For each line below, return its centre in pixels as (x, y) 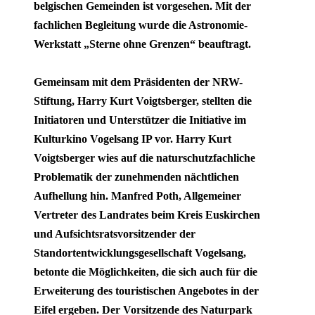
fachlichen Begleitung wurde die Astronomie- (141, 25)
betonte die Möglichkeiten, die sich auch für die (146, 271)
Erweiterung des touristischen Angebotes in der (146, 290)
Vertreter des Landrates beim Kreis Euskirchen (147, 214)
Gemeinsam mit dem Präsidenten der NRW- (138, 82)
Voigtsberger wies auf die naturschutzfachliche (144, 157)
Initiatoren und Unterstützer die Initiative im (140, 120)
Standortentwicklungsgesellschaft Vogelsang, (140, 252)
